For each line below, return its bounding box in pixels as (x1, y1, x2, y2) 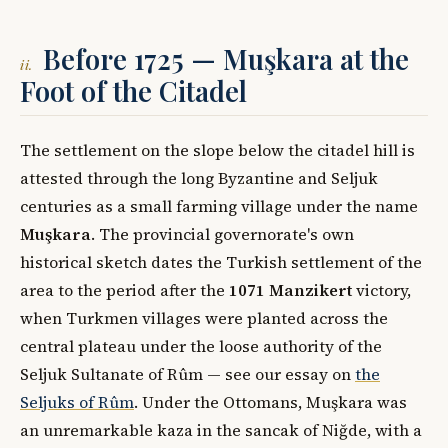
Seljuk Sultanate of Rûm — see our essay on (20, 363, 355, 386)
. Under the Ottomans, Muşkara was (134, 391, 407, 414)
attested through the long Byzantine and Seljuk (20, 167, 378, 190)
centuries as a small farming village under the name (20, 195, 418, 218)
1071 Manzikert (229, 279, 352, 302)
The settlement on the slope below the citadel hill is (20, 139, 415, 162)
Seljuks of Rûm (20, 391, 134, 414)
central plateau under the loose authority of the (20, 335, 382, 358)
